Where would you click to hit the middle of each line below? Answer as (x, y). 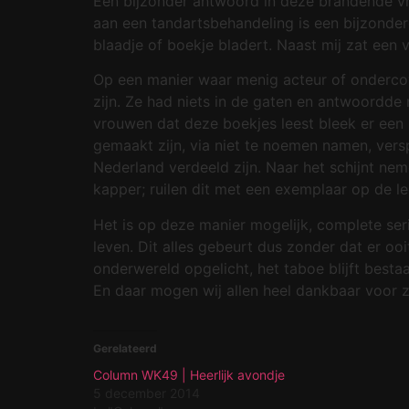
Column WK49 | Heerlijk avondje (189, 374)
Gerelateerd (125, 348)
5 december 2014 (147, 393)
